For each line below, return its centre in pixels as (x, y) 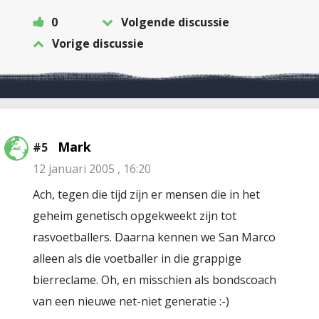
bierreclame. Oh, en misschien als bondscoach (155, 280)
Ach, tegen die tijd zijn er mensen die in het (146, 194)
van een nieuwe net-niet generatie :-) (131, 301)
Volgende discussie (175, 22)
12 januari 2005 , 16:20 (92, 169)
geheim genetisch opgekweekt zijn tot (135, 216)
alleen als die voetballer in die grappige (137, 258)
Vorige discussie (98, 43)
